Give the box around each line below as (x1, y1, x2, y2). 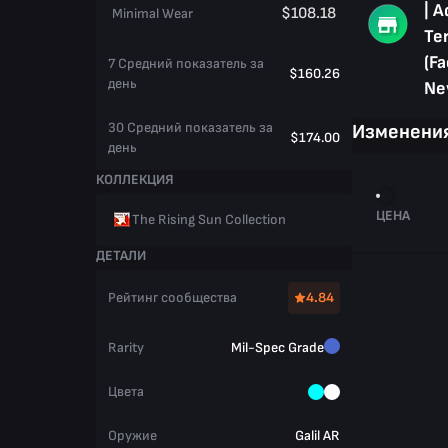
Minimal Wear (112, 4, 193, 22)
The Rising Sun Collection (132, 210, 286, 228)
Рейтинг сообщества (108, 288, 237, 306)
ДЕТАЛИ (96, 246, 146, 264)
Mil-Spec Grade (231, 338, 324, 356)
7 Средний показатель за (108, 54, 264, 72)
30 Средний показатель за (108, 118, 273, 136)
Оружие (108, 426, 157, 444)
